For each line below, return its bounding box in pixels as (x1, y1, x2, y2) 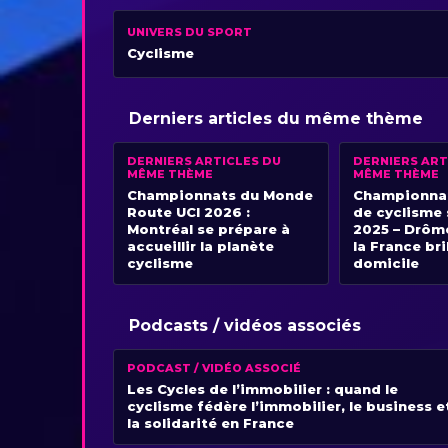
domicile (353, 255, 419, 272)
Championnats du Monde (127, 187, 313, 204)
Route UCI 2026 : (127, 204, 250, 221)
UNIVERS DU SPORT (127, 25, 252, 40)
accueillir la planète (127, 238, 274, 255)
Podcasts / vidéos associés (129, 316, 361, 336)
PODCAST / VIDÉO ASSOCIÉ (127, 361, 301, 376)
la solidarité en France (127, 415, 294, 432)
